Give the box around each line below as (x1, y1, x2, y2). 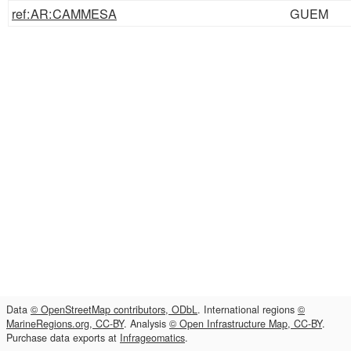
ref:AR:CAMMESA (12, 4, 117, 23)
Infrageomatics (120, 331, 185, 345)
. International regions (197, 302, 298, 317)
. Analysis (124, 317, 169, 331)
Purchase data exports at (6, 331, 120, 345)
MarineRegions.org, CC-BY (6, 317, 124, 331)
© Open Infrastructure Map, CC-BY (169, 317, 322, 331)
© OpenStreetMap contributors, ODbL (31, 302, 197, 317)
